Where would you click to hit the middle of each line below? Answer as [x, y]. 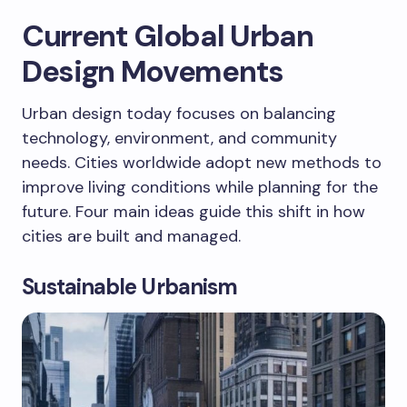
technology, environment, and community [179, 138]
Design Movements [153, 71]
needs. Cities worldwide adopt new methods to [202, 162]
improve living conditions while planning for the [200, 187]
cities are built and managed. [131, 236]
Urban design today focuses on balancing [179, 113]
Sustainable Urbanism [129, 286]
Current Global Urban [168, 35]
